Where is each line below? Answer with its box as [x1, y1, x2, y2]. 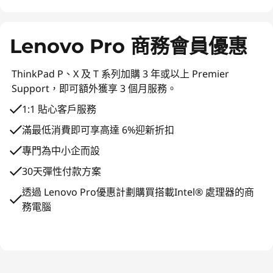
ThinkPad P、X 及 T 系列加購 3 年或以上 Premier [12, 67, 229, 80]
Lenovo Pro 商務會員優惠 [10, 34, 247, 58]
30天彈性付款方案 [22, 165, 101, 178]
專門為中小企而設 [22, 144, 100, 157]
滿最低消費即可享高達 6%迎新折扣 [22, 123, 174, 136]
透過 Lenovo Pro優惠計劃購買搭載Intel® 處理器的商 [22, 185, 254, 199]
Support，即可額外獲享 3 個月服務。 [12, 82, 177, 95]
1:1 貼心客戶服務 [22, 102, 96, 116]
